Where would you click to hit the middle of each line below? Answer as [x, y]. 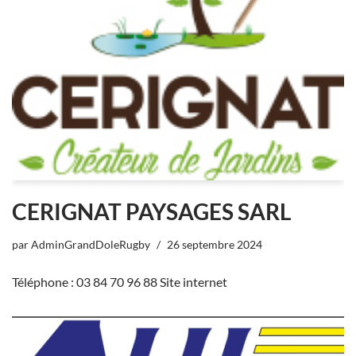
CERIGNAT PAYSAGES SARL [151, 211]
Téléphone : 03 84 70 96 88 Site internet [120, 281]
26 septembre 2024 [215, 244]
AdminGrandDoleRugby [91, 244]
